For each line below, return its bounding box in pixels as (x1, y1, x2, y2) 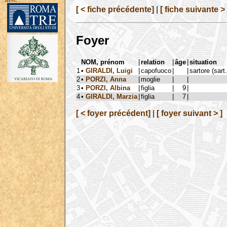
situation (190, 58, 217, 66)
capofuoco (141, 66, 171, 74)
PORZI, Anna (86, 75, 126, 83)
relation (141, 58, 165, 66)
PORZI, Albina (86, 84, 130, 92)
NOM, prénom (81, 58, 125, 66)
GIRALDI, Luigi (86, 66, 133, 74)
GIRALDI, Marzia (86, 92, 137, 100)
